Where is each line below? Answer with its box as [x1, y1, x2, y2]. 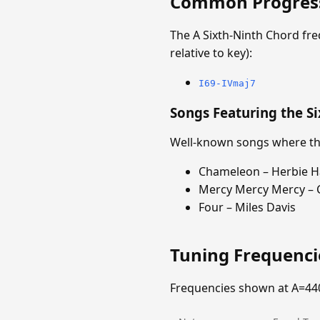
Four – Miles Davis [199, 199, 296, 216]
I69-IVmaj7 [199, 77, 256, 89]
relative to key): [170, 44, 252, 61]
